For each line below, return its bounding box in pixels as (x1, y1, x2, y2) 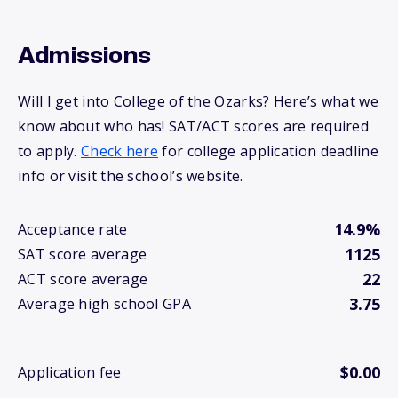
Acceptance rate (18, 219, 128, 240)
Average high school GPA (18, 294, 191, 314)
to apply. (18, 141, 81, 162)
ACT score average (18, 269, 148, 290)
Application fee (18, 362, 122, 383)
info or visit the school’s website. (18, 166, 243, 187)
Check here (81, 141, 159, 162)
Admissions (18, 44, 151, 70)
